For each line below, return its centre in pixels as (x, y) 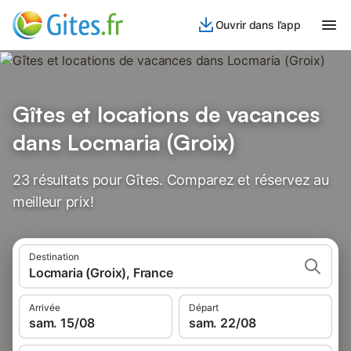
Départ (204, 308)
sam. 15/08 (62, 323)
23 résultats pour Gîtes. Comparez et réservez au (171, 180)
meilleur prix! (53, 202)
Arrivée (45, 308)
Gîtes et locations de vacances (166, 114)
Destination (54, 257)
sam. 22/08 (223, 323)
